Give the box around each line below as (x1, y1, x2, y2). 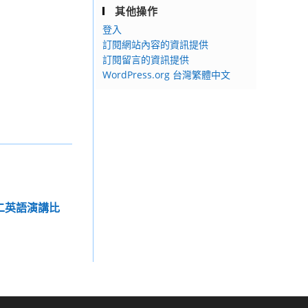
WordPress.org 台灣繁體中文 (102, 68, 230, 81)
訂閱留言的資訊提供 (102, 53, 189, 66)
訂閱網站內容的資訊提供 (102, 38, 208, 51)
